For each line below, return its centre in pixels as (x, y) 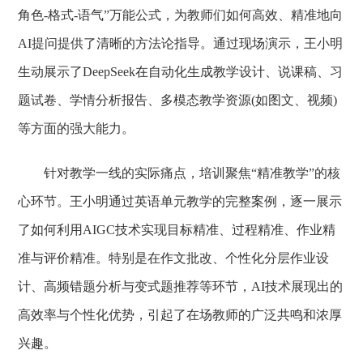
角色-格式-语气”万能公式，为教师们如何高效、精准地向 (181, 15)
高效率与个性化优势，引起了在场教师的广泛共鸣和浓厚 (180, 315)
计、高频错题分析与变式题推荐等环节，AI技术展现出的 (181, 286)
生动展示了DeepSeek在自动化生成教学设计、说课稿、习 (181, 72)
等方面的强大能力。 (77, 128)
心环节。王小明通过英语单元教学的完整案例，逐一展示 (180, 201)
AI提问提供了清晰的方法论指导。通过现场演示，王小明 (181, 43)
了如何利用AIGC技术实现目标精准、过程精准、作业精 (177, 230)
